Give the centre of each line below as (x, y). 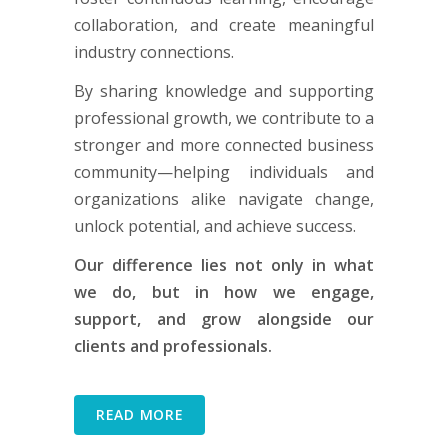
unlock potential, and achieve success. (215, 225)
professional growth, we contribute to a (224, 117)
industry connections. (154, 51)
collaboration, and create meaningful (224, 24)
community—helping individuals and (224, 171)
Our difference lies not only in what (224, 264)
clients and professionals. (173, 345)
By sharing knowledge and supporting (224, 90)
